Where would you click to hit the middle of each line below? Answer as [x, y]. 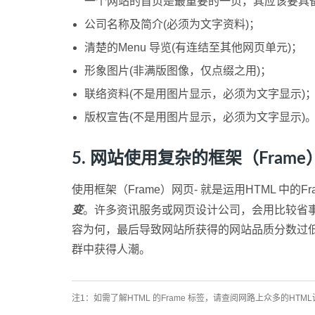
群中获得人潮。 [111, 249]
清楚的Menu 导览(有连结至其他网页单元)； [193, 47]
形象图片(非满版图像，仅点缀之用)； [178, 71]
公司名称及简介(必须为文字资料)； [172, 24]
